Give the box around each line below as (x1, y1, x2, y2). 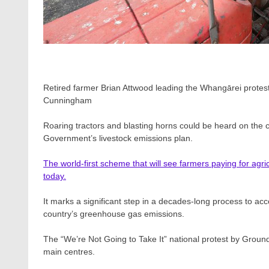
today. (43, 171, 66, 181)
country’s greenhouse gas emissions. (43, 208, 184, 219)
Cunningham (43, 95, 92, 105)
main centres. (43, 246, 95, 256)
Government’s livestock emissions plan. (43, 133, 193, 143)
